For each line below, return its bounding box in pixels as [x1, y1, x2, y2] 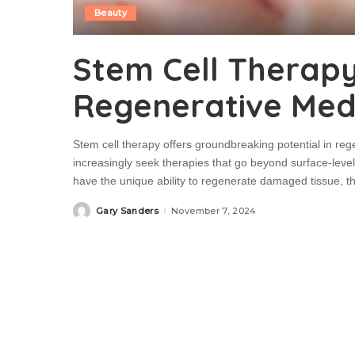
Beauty [94, 7, 128, 19]
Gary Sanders [96, 204, 159, 216]
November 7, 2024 [171, 204, 257, 216]
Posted [72, 208, 106, 219]
